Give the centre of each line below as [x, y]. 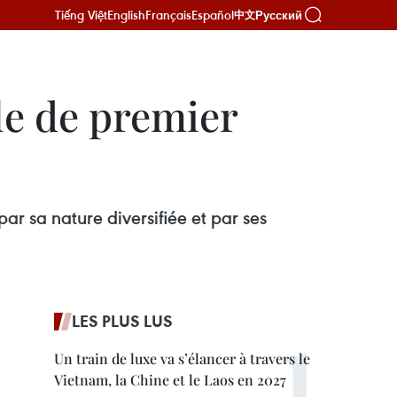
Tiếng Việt [81, 15]
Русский [279, 15]
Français [168, 15]
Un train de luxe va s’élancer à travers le [182, 358]
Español [213, 15]
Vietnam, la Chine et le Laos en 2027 [170, 380]
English [126, 15]
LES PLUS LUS [122, 321]
